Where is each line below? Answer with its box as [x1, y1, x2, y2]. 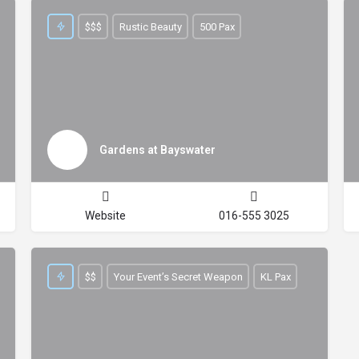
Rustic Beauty [119, 20, 182, 33]
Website [85, 209, 126, 222]
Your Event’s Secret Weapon [113, 270, 243, 283]
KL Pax [260, 270, 291, 283]
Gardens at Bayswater [99, 143, 216, 156]
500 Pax [199, 20, 235, 33]
